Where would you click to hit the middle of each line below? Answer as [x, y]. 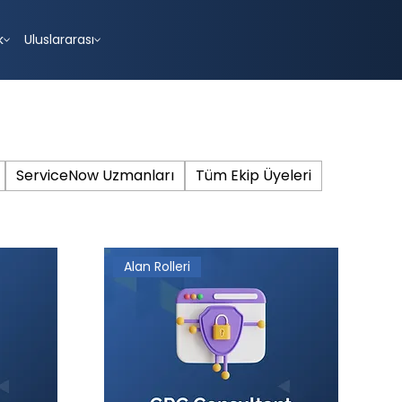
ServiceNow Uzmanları [95, 176]
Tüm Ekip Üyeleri [253, 176]
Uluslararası [59, 40]
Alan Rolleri [157, 267]
